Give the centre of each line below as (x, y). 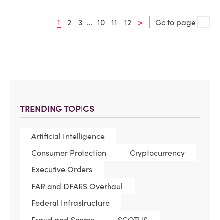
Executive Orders (62, 170)
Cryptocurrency (157, 153)
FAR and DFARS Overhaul (77, 186)
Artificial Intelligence (68, 136)
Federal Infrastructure (70, 203)
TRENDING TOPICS (57, 109)
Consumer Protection (69, 153)
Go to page (176, 22)
